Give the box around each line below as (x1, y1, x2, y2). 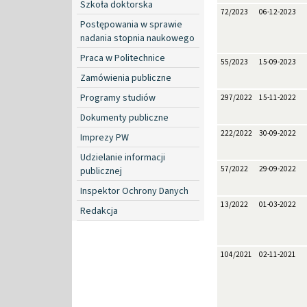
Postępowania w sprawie (80, 17, 182, 32)
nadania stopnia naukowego (80, 31, 195, 45)
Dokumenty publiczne (80, 110, 169, 125)
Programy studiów (80, 90, 156, 105)
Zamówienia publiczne (80, 71, 171, 85)
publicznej (80, 164, 122, 178)
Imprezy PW (80, 130, 129, 145)
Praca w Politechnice (80, 51, 165, 65)
